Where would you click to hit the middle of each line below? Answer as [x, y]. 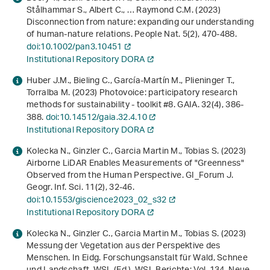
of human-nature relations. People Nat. [105, 35]
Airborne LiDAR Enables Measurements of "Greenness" [135, 164]
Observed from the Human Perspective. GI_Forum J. [130, 176]
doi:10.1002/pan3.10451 [74, 48]
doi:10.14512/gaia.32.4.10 [96, 118]
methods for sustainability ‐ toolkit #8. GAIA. [114, 105]
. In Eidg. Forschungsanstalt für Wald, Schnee [158, 259]
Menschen [48, 259]
